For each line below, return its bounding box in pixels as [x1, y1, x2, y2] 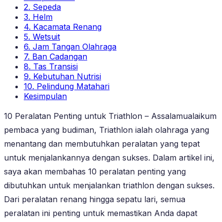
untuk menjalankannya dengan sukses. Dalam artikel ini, [4, 152, 215, 163]
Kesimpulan [24, 91, 67, 101]
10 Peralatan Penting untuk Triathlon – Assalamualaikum [4, 111, 217, 121]
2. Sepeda [24, 1, 61, 12]
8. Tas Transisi [24, 61, 78, 71]
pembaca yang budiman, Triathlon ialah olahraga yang [4, 124, 209, 135]
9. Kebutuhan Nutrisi [24, 71, 101, 81]
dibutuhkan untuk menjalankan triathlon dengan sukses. [4, 180, 215, 190]
